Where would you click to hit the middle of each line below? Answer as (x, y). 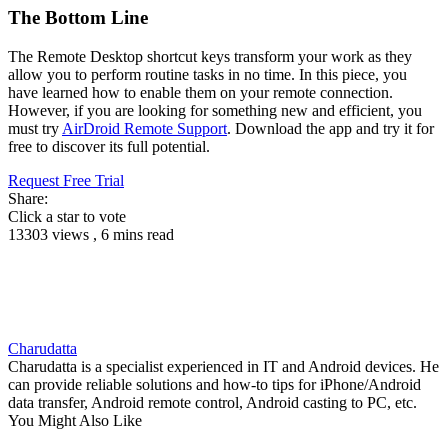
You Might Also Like (75, 420)
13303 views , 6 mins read (91, 234)
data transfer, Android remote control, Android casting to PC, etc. (212, 402)
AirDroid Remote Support (144, 128)
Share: (28, 198)
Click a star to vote (67, 216)
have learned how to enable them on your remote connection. (200, 92)
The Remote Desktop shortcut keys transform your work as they (210, 56)
